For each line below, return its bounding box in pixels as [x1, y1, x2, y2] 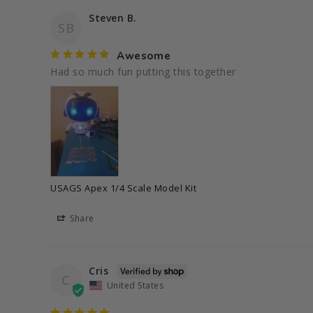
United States [106, 279, 163, 292]
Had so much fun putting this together [50, 65, 239, 79]
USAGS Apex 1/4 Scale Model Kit [50, 182, 196, 195]
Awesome [117, 49, 171, 64]
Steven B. [89, 11, 137, 25]
